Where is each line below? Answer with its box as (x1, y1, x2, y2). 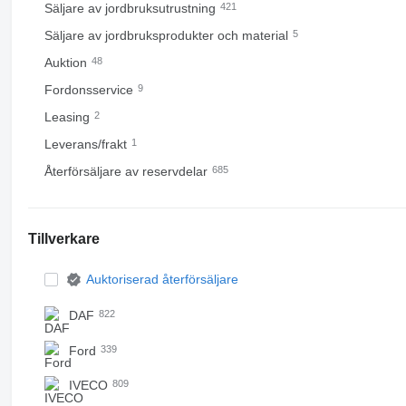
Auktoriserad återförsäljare (85, 272, 238, 286)
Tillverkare (27, 231, 100, 246)
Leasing (43, 110, 93, 124)
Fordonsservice (43, 82, 137, 97)
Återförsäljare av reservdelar (43, 164, 211, 179)
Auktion (43, 55, 91, 70)
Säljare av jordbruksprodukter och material (43, 28, 292, 43)
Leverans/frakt (43, 137, 130, 151)
